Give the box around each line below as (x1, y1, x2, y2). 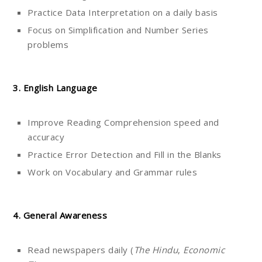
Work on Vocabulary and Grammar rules (27, 166, 197, 178)
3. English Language (13, 82, 98, 94)
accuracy (27, 131, 64, 143)
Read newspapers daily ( (27, 244, 134, 256)
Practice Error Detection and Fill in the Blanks (27, 149, 222, 161)
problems (27, 39, 68, 51)
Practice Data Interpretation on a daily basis (27, 6, 218, 19)
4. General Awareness (13, 209, 107, 222)
